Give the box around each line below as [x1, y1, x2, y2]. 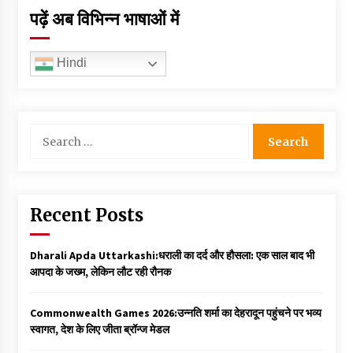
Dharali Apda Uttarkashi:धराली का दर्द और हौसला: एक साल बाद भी [29, 248, 314, 262]
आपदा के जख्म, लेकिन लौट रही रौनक [29, 265, 171, 279]
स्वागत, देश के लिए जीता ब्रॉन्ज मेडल [29, 322, 169, 336]
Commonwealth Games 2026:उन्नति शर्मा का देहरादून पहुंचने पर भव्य [29, 306, 321, 320]
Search [28, 124, 62, 138]
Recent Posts [29, 204, 143, 226]
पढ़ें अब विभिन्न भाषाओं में [29, 8, 179, 30]
